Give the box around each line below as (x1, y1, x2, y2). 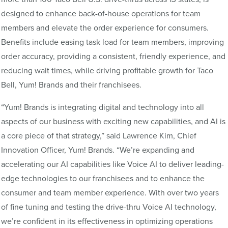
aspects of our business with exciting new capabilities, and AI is (1, 116, 225, 127)
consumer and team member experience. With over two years (1, 187, 219, 198)
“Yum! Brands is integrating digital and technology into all (1, 101, 204, 113)
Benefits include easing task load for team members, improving (1, 36, 224, 48)
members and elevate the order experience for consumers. (1, 22, 209, 34)
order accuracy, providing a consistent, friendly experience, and (1, 50, 225, 62)
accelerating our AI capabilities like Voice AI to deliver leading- (1, 158, 224, 170)
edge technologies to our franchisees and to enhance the (1, 173, 205, 184)
